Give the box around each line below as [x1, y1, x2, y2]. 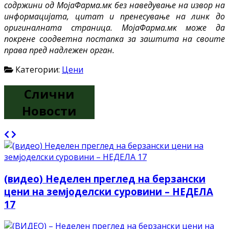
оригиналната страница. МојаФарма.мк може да [4, 21, 225, 33]
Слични [24, 85, 75, 102]
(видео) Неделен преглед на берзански [4, 172, 205, 186]
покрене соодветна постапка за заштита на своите [4, 33, 225, 44]
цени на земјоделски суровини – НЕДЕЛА [4, 185, 213, 198]
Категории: [13, 63, 62, 75]
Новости [22, 102, 77, 119]
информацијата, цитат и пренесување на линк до [4, 10, 225, 22]
